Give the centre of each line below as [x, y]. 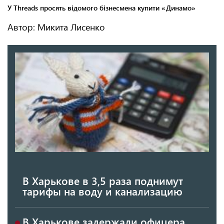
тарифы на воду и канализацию [102, 191]
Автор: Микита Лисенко [56, 27]
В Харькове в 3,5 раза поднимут [103, 180]
